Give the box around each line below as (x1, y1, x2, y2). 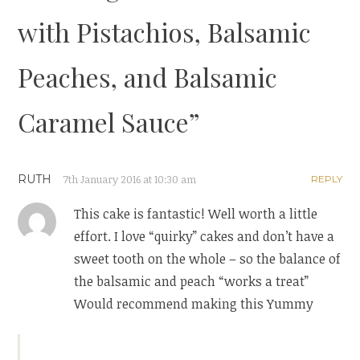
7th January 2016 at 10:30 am (63, 172, 197, 187)
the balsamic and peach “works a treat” (74, 272, 309, 291)
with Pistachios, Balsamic (18, 14, 312, 50)
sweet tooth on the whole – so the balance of (74, 250, 342, 268)
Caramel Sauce (18, 104, 190, 140)
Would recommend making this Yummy (74, 295, 314, 313)
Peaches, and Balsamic (18, 59, 278, 95)
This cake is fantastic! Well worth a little (74, 205, 318, 223)
